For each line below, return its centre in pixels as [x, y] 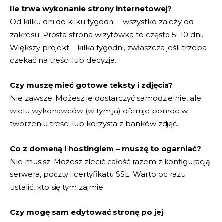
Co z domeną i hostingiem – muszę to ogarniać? [106, 149]
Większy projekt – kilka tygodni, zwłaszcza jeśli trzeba [108, 48]
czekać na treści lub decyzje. [63, 60]
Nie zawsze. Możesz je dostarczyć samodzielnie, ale [106, 98]
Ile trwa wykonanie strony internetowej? [91, 9]
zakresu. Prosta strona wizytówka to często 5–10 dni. [107, 35]
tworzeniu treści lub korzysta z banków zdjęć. [94, 124]
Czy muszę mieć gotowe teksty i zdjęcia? [91, 85]
